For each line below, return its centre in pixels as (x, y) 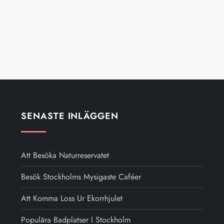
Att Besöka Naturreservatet (65, 155)
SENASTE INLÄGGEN (70, 116)
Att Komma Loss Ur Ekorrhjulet (72, 198)
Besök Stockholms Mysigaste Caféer (81, 177)
